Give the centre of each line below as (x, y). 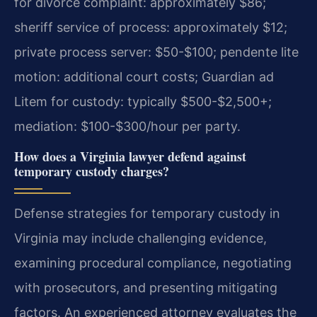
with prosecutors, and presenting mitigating (146, 287)
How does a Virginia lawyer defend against (130, 156)
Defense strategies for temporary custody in (147, 213)
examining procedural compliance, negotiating (153, 263)
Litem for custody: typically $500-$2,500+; (143, 102)
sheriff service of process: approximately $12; (151, 28)
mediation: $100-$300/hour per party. (127, 127)
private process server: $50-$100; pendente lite (156, 52)
